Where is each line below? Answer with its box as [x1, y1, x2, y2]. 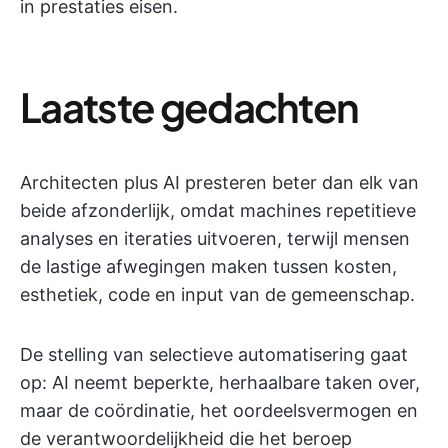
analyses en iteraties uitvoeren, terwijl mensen [20, 228, 410, 249]
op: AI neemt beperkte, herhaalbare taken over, [20, 372, 420, 393]
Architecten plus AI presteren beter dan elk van [20, 172, 419, 193]
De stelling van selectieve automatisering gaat [20, 344, 408, 365]
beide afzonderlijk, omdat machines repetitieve [20, 200, 416, 221]
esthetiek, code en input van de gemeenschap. [20, 284, 415, 305]
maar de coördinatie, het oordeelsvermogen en [20, 400, 418, 421]
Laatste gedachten [20, 81, 359, 132]
